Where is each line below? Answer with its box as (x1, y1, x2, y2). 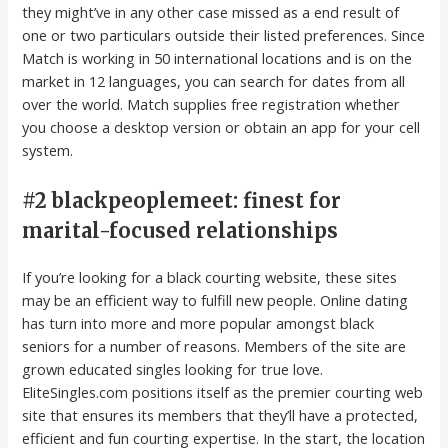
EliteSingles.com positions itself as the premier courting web (22, 381, 424, 402)
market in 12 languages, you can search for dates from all (22, 71, 406, 92)
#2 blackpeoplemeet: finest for (22, 187, 342, 213)
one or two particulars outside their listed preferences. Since (22, 25, 426, 46)
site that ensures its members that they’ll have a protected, (22, 404, 419, 425)
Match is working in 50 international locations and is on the (22, 48, 413, 69)
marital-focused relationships (22, 217, 339, 243)
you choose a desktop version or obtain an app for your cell (22, 117, 421, 138)
